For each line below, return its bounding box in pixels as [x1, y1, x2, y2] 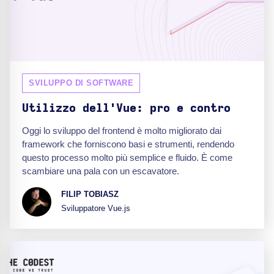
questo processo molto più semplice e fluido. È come [22, 152, 232, 163]
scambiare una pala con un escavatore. [22, 165, 179, 176]
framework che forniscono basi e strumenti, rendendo [22, 138, 234, 149]
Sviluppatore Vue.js [61, 204, 130, 213]
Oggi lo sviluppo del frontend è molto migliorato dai [22, 125, 221, 136]
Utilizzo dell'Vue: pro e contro [22, 102, 231, 114]
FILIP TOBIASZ [61, 190, 119, 199]
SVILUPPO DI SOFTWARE [29, 78, 133, 87]
